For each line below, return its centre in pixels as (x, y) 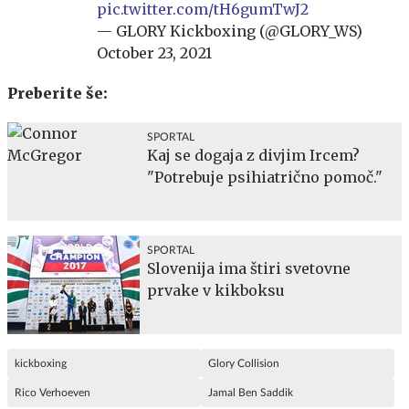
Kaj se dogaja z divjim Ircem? (253, 155)
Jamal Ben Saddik (251, 392)
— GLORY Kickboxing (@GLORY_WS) (230, 31)
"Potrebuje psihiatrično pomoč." (265, 177)
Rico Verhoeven (52, 392)
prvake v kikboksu (216, 290)
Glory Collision (244, 363)
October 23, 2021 (154, 52)
